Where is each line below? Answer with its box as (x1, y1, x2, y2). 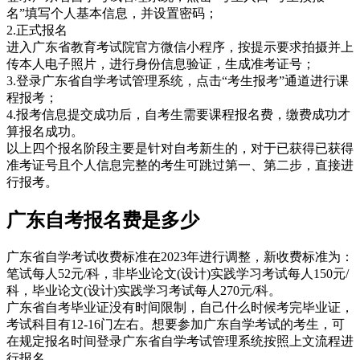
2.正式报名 (6, 23, 67, 38)
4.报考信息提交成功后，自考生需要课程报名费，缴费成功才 (6, 108, 350, 122)
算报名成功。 (6, 125, 84, 139)
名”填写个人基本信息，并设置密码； (6, 6, 218, 21)
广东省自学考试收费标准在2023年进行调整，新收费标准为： (6, 250, 354, 264)
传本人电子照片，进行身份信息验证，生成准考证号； (6, 57, 315, 72)
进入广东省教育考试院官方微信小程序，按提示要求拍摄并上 (6, 40, 354, 55)
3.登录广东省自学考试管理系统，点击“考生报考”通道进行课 (6, 74, 349, 88)
